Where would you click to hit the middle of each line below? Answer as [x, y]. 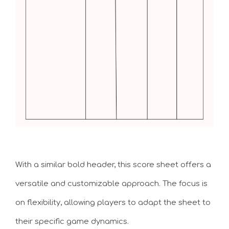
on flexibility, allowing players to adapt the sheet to [113, 202]
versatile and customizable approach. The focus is [111, 184]
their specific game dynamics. [72, 221]
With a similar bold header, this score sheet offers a [113, 165]
